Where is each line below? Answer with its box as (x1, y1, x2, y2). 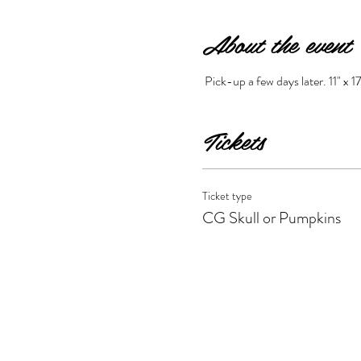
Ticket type (201, 187, 252, 204)
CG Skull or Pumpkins (201, 205, 341, 230)
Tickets (201, 120, 263, 160)
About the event (201, 23, 350, 63)
